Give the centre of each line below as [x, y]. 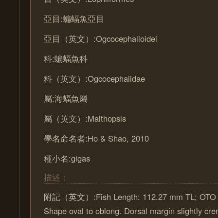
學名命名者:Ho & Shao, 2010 [97, 138]
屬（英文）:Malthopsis [85, 118]
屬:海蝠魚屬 [66, 98]
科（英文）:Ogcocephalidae [95, 78]
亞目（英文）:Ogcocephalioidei [101, 38]
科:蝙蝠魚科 [66, 58]
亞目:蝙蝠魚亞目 [74, 18]
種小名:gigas [67, 158]
